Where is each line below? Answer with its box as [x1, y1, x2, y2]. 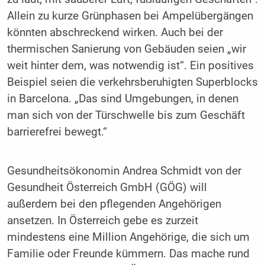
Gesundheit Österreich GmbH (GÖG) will [7, 180, 207, 194]
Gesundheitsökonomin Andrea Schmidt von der [7, 164, 241, 177]
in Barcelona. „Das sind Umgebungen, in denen [7, 92, 238, 105]
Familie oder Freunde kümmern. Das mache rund [7, 247, 250, 260]
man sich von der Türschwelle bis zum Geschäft [7, 108, 245, 122]
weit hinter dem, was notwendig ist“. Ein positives [7, 59, 254, 72]
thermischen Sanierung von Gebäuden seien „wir [7, 42, 246, 56]
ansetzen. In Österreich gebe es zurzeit [7, 214, 198, 227]
